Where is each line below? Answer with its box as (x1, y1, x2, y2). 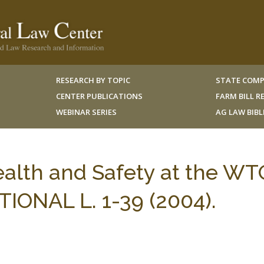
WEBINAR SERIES (55, 107, 117, 117)
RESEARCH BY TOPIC (55, 75, 130, 85)
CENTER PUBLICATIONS (55, 91, 143, 101)
